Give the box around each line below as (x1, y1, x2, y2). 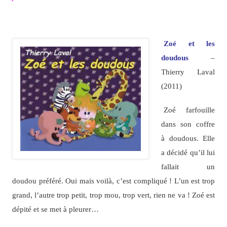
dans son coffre (161, 119, 215, 128)
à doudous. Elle (161, 133, 215, 142)
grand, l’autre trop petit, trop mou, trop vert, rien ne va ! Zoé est (12, 190, 215, 199)
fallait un (161, 162, 215, 171)
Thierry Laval (161, 67, 215, 77)
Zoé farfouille (163, 105, 215, 114)
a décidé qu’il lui (161, 147, 215, 157)
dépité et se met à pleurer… (12, 204, 99, 213)
